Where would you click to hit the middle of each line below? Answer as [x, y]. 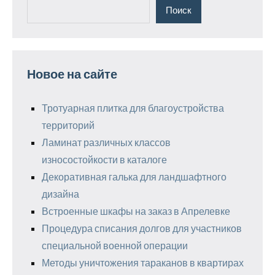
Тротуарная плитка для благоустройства [133, 108]
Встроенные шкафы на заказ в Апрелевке [136, 211]
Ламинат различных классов [106, 142]
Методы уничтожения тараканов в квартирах [143, 263]
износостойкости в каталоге [104, 160]
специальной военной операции [115, 246]
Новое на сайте [72, 74]
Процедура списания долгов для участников [142, 228]
